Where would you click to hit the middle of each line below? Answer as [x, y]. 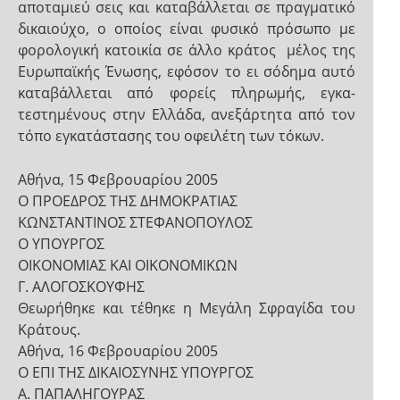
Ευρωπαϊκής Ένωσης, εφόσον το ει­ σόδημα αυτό [187, 71]
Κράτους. [49, 329]
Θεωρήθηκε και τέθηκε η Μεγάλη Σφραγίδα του [187, 308]
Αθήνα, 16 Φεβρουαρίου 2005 [118, 351]
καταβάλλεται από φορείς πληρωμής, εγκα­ [187, 93]
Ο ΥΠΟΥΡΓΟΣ [61, 244]
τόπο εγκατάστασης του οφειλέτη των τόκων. [171, 136]
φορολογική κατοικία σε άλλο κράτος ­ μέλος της [187, 50]
